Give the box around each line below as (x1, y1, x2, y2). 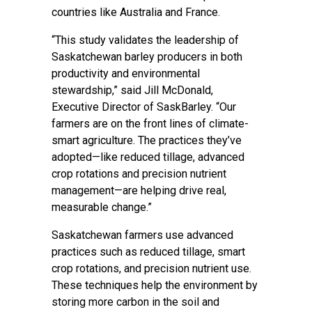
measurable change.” (52, 201, 155, 214)
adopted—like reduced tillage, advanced (52, 150, 244, 164)
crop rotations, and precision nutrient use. (52, 262, 251, 275)
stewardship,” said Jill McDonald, (52, 84, 213, 97)
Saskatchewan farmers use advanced (52, 228, 233, 242)
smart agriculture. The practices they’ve (52, 134, 242, 147)
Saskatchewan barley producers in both (52, 50, 242, 63)
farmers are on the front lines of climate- (52, 117, 249, 130)
